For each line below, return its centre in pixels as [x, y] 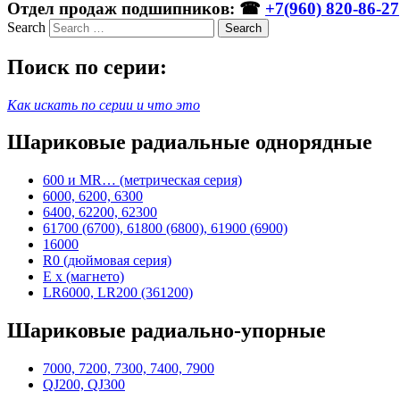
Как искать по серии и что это [104, 104]
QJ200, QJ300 [84, 385]
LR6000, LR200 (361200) [118, 293]
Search [26, 27]
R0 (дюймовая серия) [107, 261]
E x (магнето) [83, 277]
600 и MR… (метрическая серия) [142, 180]
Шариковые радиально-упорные [167, 331]
